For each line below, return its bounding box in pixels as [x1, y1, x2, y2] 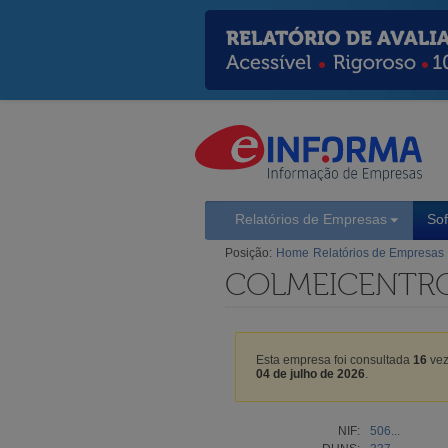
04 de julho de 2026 [256, 366, 365, 381]
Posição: [225, 245, 272, 260]
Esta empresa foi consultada [256, 352, 413, 367]
